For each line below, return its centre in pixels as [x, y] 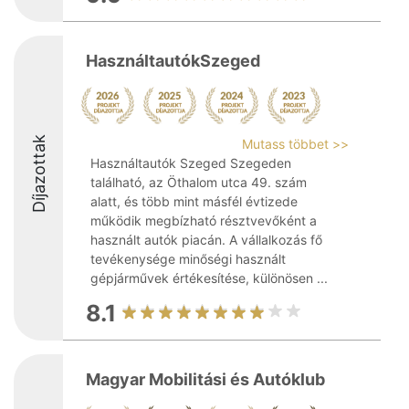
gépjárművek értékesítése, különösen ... [209, 278]
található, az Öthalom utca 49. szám [199, 182]
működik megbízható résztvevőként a [204, 220]
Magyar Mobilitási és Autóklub [205, 379]
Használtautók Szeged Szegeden [191, 163]
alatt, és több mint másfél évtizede [194, 201]
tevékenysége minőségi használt [188, 259]
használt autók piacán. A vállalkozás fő [206, 240]
